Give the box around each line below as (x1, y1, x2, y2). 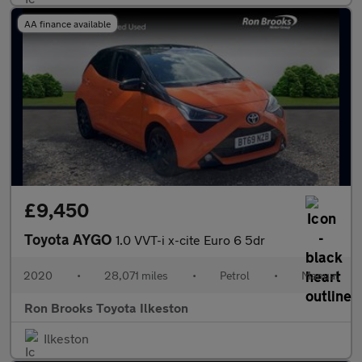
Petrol (220, 268, 250, 282)
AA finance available (24, 18, 111, 29)
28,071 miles (104, 268, 168, 282)
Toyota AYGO (24, 230, 116, 248)
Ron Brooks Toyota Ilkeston (24, 300, 188, 315)
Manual (301, 268, 339, 282)
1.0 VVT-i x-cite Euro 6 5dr (116, 232, 265, 247)
